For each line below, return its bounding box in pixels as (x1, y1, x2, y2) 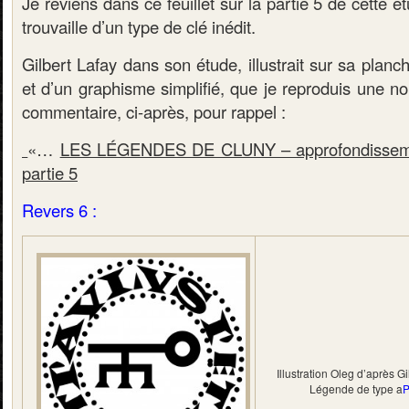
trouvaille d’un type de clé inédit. (22, 15, 256, 38)
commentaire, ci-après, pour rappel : (22, 100, 286, 123)
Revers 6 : (22, 198, 97, 222)
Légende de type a (309, 381, 403, 396)
